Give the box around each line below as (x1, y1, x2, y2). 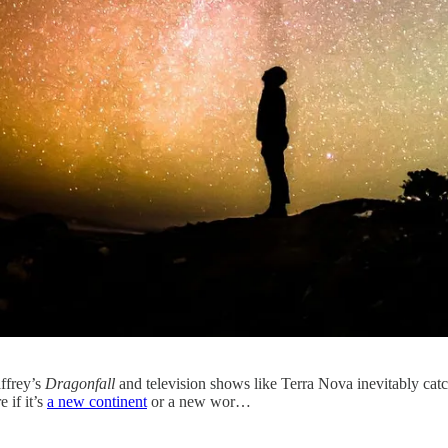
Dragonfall (45, 374, 115, 392)
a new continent (47, 392, 147, 410)
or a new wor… (147, 392, 251, 410)
